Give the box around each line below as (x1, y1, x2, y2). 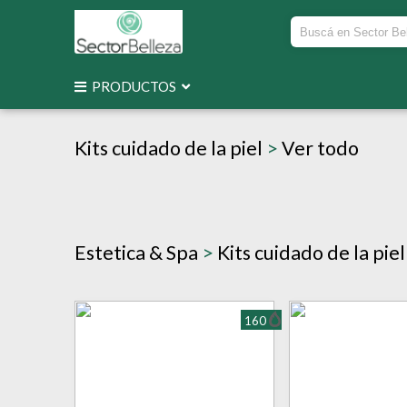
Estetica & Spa (74, 241, 202, 264)
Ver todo (278, 136, 359, 160)
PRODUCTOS (86, 78, 182, 94)
